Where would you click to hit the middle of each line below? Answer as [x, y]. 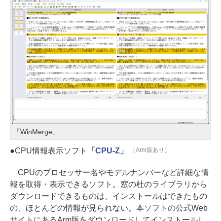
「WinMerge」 [36, 131]
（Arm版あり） [150, 150]
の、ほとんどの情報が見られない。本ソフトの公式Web [109, 208]
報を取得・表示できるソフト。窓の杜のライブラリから [109, 184]
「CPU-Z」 [107, 150]
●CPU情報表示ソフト [49, 150]
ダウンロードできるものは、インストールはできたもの [109, 196]
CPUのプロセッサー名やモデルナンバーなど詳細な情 [109, 172]
